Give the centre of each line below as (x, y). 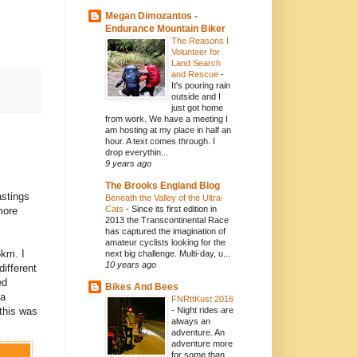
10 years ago (131, 265)
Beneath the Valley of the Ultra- (165, 198)
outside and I (196, 97)
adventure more (202, 344)
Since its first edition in (174, 209)
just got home (197, 108)
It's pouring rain (201, 86)
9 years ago (128, 164)
